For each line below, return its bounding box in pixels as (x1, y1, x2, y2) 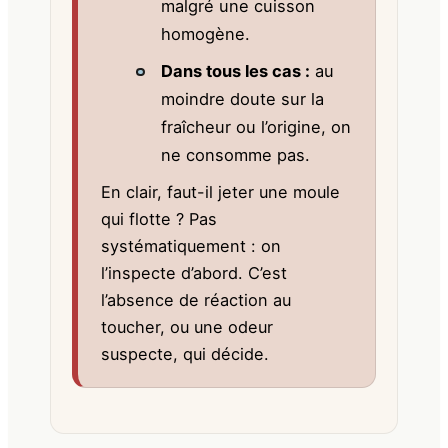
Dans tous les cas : (160, 61, 310, 82)
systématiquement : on (100, 236, 281, 257)
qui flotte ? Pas (100, 209, 217, 230)
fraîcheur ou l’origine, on (160, 117, 351, 138)
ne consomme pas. (160, 145, 310, 166)
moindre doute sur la (160, 89, 324, 110)
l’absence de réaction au (100, 290, 291, 311)
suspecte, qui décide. (100, 344, 269, 365)
